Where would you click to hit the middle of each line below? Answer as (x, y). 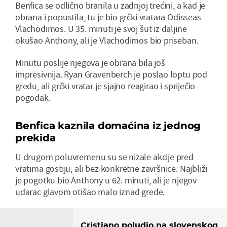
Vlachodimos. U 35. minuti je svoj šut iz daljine (101, 28)
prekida (35, 138)
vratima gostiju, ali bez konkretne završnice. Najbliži (111, 168)
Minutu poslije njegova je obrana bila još (90, 62)
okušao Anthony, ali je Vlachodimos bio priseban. (107, 40)
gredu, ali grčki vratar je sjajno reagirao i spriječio (105, 86)
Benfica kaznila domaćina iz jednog (108, 125)
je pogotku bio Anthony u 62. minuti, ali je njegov (106, 180)
